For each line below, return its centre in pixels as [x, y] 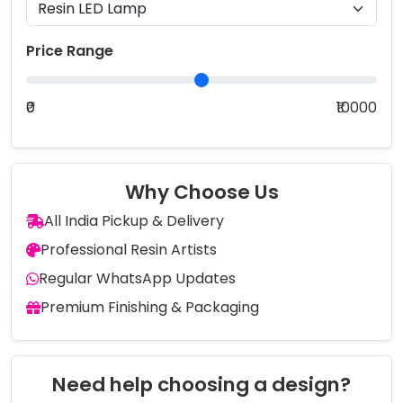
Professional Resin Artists [129, 249]
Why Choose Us [201, 192]
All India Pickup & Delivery [134, 220]
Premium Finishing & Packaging [150, 307]
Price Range [70, 50]
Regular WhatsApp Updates [137, 278]
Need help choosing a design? [201, 384]
